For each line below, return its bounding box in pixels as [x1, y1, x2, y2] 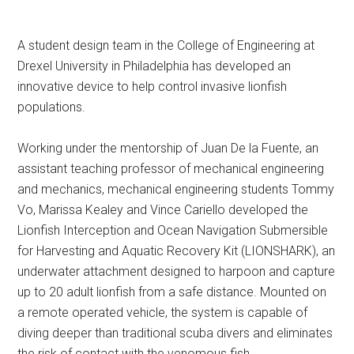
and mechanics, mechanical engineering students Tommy [17, 182, 335, 197]
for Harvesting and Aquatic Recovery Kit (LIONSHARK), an [17, 243, 336, 258]
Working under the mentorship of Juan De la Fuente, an [17, 141, 319, 156]
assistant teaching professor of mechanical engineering [17, 161, 325, 176]
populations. [17, 100, 86, 115]
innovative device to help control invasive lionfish [17, 79, 288, 94]
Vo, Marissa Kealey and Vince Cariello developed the [17, 202, 309, 217]
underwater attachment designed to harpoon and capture [17, 264, 336, 279]
